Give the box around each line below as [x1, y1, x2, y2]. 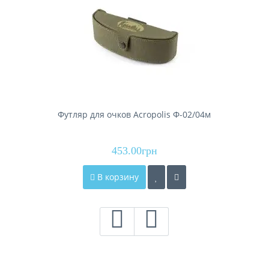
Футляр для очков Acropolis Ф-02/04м [58, 109, 211, 121]
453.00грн [112, 145, 157, 157]
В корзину [95, 171, 139, 183]
